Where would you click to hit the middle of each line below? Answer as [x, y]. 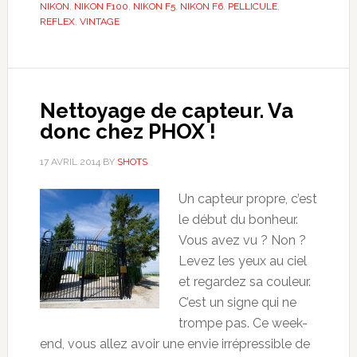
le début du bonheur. [238, 219]
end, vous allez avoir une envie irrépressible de [175, 343]
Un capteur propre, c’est [247, 198]
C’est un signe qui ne [237, 302]
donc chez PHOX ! [127, 131]
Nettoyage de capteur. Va [166, 110]
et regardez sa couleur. [244, 281]
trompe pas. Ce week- [243, 323]
